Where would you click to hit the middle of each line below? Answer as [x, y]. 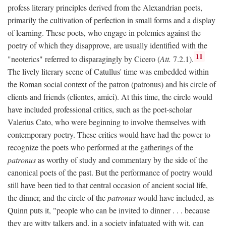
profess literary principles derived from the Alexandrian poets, [105, 8]
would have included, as [175, 198]
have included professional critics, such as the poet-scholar [100, 109]
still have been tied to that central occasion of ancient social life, [108, 185]
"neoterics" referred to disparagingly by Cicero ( [84, 59]
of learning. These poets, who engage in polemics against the [104, 33]
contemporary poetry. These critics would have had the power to [109, 135]
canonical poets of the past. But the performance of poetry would [110, 173]
